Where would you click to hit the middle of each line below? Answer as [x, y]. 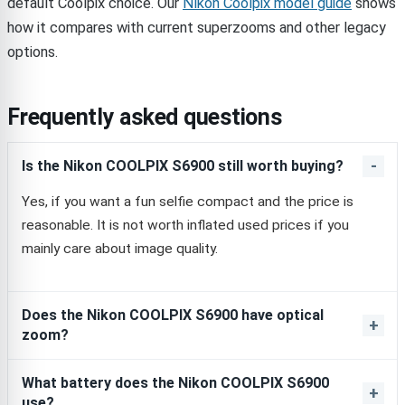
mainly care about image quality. [120, 249]
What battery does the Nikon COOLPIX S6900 [175, 383]
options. [33, 52]
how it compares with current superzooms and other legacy [197, 28]
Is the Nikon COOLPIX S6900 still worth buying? [183, 166]
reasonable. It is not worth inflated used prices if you [185, 226]
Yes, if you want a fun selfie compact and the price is [188, 202]
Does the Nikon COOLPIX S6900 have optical [173, 316]
